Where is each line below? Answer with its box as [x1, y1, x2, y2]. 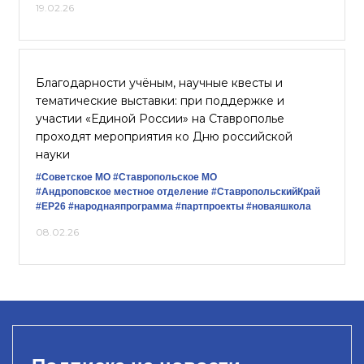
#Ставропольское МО [113, 171, 217, 183]
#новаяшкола [246, 201, 311, 212]
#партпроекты [175, 201, 244, 212]
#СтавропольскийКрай [211, 186, 320, 197]
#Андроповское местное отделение [36, 186, 209, 197]
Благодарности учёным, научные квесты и [36, 76, 283, 90]
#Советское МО [36, 171, 110, 183]
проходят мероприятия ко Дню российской [36, 129, 292, 144]
